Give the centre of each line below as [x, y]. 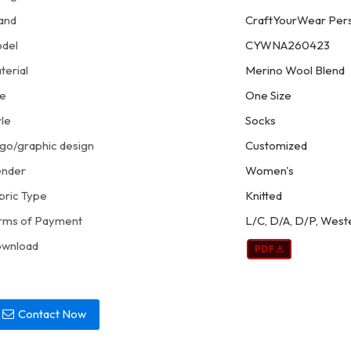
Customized [277, 145]
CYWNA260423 [288, 45]
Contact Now [52, 314]
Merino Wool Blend [295, 70]
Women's [270, 170]
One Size [269, 95]
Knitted [264, 195]
